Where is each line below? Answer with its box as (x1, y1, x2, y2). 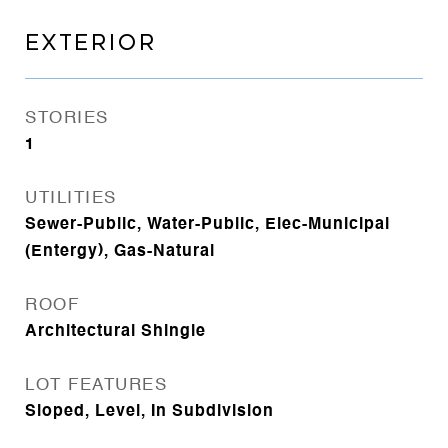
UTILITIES (25, 190, 117, 207)
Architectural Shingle (25, 324, 206, 340)
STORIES (25, 110, 109, 127)
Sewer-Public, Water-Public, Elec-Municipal (25, 217, 390, 233)
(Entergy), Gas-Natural (25, 244, 215, 260)
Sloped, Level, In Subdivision (25, 404, 274, 420)
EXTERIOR (25, 31, 157, 55)
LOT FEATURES (25, 377, 167, 394)
